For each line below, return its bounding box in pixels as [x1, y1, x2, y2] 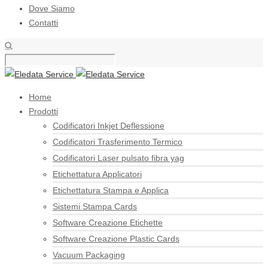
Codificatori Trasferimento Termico [53, 137, 182, 147]
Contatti [29, 18, 58, 28]
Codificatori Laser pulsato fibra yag [53, 153, 184, 163]
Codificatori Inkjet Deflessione [53, 121, 165, 130]
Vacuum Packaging [53, 250, 125, 260]
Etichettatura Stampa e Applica [53, 185, 169, 195]
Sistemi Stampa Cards [53, 202, 137, 211]
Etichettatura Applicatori [53, 169, 142, 179]
